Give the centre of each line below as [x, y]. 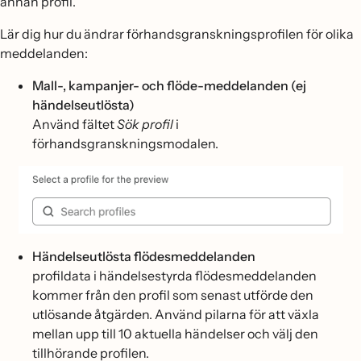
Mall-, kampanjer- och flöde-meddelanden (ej [169, 86]
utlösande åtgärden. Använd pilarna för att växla [176, 314]
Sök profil [145, 124]
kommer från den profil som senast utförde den [173, 295]
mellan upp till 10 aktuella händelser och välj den [175, 333]
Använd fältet [75, 124]
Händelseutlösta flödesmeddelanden [144, 256]
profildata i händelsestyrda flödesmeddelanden [174, 275]
